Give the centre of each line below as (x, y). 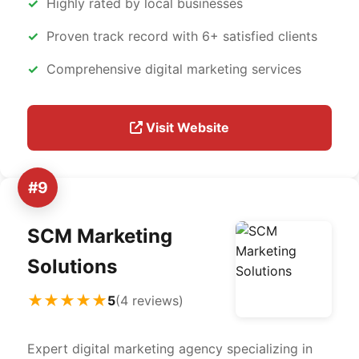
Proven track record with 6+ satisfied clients (182, 36)
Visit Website (186, 127)
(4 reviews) (149, 300)
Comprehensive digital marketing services (174, 69)
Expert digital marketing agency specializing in (170, 349)
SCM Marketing (100, 236)
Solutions (72, 266)
